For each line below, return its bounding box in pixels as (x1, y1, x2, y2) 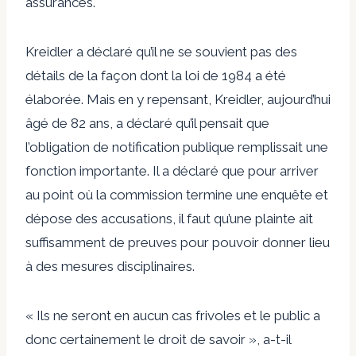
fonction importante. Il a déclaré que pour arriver (25, 162, 319, 179)
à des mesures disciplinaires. (25, 257, 195, 274)
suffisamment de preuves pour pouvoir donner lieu (25, 234, 330, 250)
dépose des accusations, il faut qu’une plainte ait (25, 210, 313, 226)
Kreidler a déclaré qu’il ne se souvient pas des (25, 43, 297, 60)
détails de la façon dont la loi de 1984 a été (25, 67, 286, 83)
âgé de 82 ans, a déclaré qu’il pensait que (25, 114, 269, 131)
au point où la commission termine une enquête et (25, 186, 328, 203)
